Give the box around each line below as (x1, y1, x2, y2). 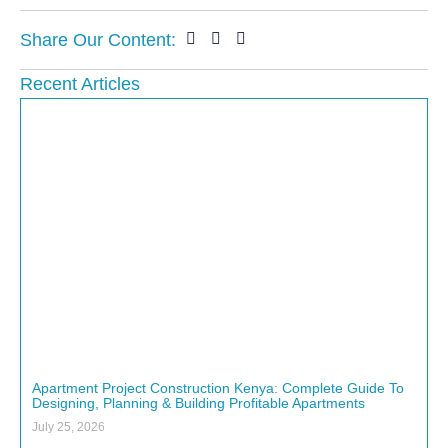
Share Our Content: (20, 29, 176, 50)
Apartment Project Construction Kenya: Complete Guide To (32, 379, 404, 396)
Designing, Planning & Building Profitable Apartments (32, 394, 365, 411)
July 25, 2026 (32, 419, 105, 434)
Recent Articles (20, 73, 140, 94)
